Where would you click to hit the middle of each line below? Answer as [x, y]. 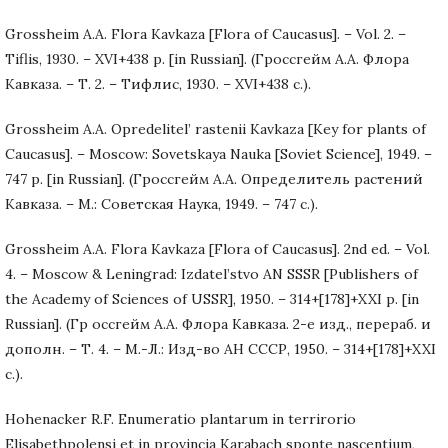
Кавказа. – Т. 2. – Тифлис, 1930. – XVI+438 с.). [158, 83]
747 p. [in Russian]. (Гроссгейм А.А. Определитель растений [214, 178]
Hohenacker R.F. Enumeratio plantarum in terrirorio [180, 418]
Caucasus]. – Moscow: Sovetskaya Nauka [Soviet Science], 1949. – [218, 153]
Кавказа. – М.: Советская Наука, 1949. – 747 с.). [161, 203]
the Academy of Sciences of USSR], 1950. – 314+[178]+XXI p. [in [212, 298]
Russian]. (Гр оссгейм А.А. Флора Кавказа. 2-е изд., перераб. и [218, 323]
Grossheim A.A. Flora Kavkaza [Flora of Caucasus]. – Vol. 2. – [205, 33]
